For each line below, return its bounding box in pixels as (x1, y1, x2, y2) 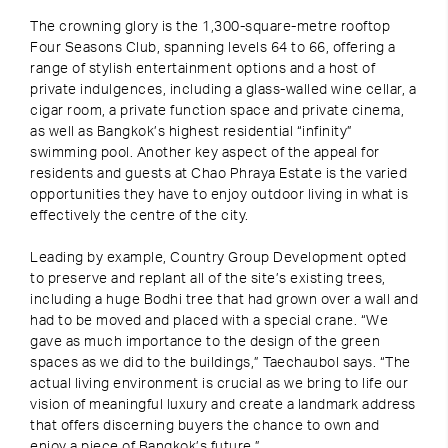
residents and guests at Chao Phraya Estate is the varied (30, 167, 407, 181)
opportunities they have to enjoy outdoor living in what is (30, 188, 408, 202)
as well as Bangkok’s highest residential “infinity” (30, 125, 353, 139)
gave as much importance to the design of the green (30, 335, 380, 349)
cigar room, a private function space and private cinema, (30, 104, 404, 118)
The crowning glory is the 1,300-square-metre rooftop (30, 20, 390, 34)
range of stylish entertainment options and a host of (30, 62, 375, 76)
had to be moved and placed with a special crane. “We (30, 314, 388, 328)
